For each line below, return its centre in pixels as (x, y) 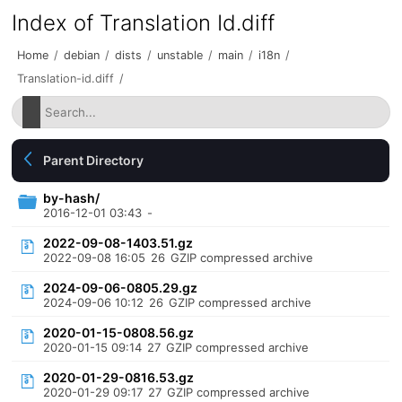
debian (82, 55)
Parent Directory (94, 160)
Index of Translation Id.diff (144, 23)
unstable (180, 55)
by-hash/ (72, 198)
